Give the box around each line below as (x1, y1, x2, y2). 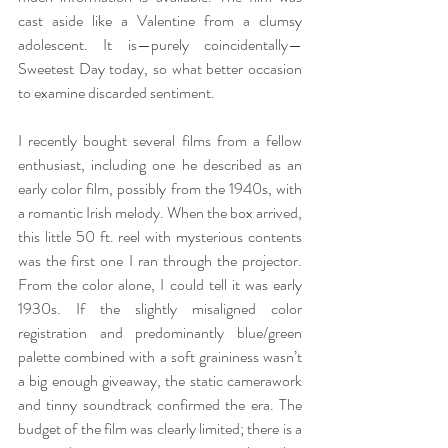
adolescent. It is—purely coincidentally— (18, 33, 302, 56)
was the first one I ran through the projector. (18, 249, 302, 272)
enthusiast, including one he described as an (18, 153, 302, 176)
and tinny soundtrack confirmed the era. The (18, 393, 302, 416)
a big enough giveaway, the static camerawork (18, 369, 302, 392)
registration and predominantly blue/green (18, 321, 302, 344)
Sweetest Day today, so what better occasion (18, 57, 302, 80)
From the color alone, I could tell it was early (18, 273, 302, 296)
